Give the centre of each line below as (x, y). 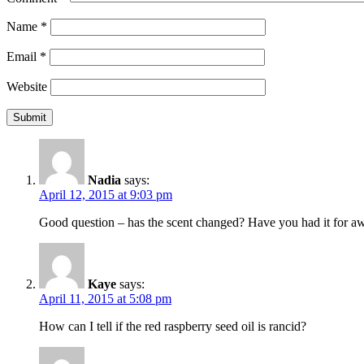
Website (27, 86)
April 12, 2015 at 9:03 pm (106, 194)
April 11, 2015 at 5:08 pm (105, 298)
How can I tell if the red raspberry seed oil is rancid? (173, 326)
